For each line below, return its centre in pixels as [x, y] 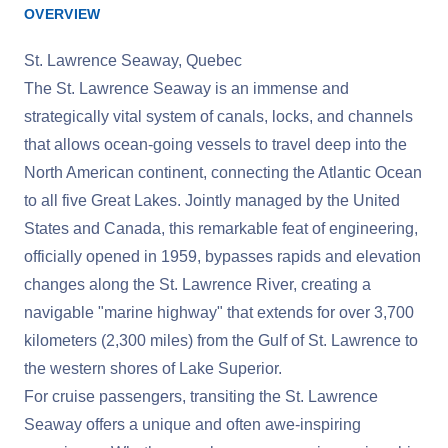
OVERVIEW [62, 14]
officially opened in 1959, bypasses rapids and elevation [222, 256]
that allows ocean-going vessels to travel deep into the [215, 144]
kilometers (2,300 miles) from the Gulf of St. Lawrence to [221, 340]
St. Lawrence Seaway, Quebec [133, 60]
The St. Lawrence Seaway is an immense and [186, 88]
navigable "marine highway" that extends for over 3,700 [219, 312]
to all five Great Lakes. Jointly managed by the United [212, 200]
